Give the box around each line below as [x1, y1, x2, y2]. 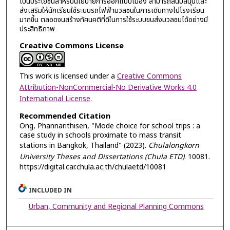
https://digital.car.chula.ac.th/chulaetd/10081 [19, 162, 166, 173]
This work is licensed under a [19, 70, 117, 82]
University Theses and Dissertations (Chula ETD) [19, 151, 184, 163]
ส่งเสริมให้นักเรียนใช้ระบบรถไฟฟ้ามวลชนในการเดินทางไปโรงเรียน [19, 5, 204, 16]
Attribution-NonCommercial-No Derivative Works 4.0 [19, 82, 197, 93]
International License [19, 93, 90, 104]
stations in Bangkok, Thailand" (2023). [19, 140, 148, 151]
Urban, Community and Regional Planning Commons [28, 201, 204, 213]
